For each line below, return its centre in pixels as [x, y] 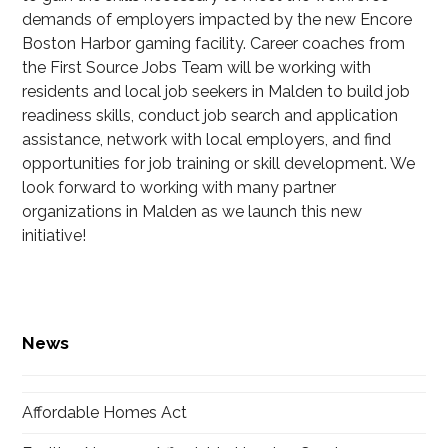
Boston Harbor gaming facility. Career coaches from [214, 44]
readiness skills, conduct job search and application [210, 116]
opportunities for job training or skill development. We [219, 164]
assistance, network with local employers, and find [207, 140]
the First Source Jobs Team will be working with [197, 68]
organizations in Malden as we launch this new [192, 212]
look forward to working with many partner [179, 188]
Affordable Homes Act [105, 413]
